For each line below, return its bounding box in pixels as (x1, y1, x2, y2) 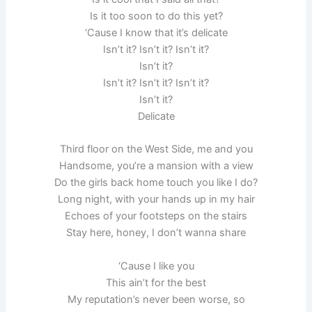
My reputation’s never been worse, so (67, 292, 245, 306)
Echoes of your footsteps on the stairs (65, 210, 247, 223)
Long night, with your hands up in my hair (57, 193, 255, 206)
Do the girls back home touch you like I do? (54, 176, 258, 189)
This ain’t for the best (106, 276, 206, 289)
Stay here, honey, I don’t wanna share (66, 226, 246, 240)
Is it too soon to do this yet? (89, 9, 223, 22)
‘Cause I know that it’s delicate (84, 26, 228, 39)
